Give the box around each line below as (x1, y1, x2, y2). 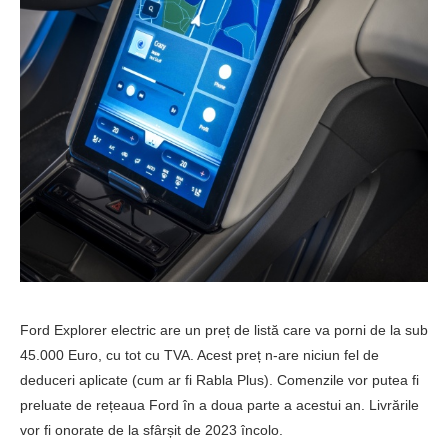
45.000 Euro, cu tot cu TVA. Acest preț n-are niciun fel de (20, 346, 379, 363)
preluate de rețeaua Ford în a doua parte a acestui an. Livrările (20, 396, 419, 413)
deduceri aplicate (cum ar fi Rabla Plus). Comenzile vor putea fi (20, 371, 419, 388)
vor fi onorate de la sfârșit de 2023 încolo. (20, 421, 283, 438)
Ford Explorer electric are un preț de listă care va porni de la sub (20, 321, 428, 338)
